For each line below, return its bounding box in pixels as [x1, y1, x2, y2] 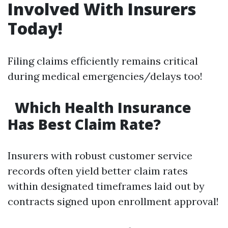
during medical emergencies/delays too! [8, 70, 203, 82]
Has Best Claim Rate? [8, 115, 161, 134]
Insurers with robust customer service [8, 149, 192, 162]
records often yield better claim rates [8, 164, 188, 177]
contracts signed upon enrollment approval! [8, 195, 219, 208]
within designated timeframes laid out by [8, 180, 205, 192]
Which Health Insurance [11, 98, 191, 117]
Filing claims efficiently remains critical [8, 54, 198, 67]
